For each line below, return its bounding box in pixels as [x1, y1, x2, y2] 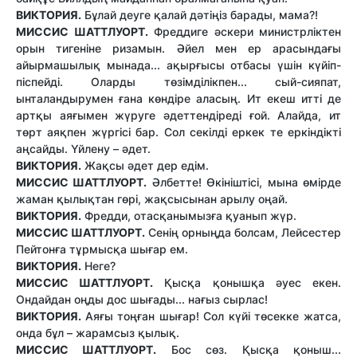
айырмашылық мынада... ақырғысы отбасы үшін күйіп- [16, 57, 341, 72]
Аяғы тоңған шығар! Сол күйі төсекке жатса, [84, 308, 342, 323]
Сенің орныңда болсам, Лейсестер [145, 225, 341, 239]
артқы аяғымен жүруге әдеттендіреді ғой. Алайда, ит [16, 108, 341, 122]
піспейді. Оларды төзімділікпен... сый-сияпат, [16, 74, 341, 88]
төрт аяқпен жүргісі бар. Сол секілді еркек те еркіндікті [16, 124, 341, 139]
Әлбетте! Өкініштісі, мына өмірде [147, 175, 342, 189]
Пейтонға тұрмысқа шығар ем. [16, 241, 188, 256]
